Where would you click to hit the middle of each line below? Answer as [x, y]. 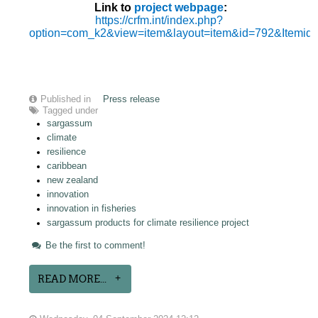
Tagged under [71, 110]
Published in [66, 99]
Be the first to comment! [94, 245]
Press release [132, 99]
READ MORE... [72, 279]
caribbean [67, 166]
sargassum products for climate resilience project [148, 223]
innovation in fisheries [92, 208]
